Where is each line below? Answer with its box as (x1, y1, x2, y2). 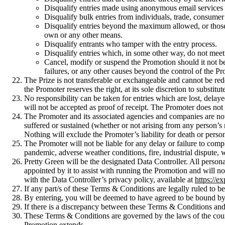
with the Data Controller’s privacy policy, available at (24, 175, 195, 184)
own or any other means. (44, 30, 123, 39)
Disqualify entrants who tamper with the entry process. (44, 39, 217, 48)
